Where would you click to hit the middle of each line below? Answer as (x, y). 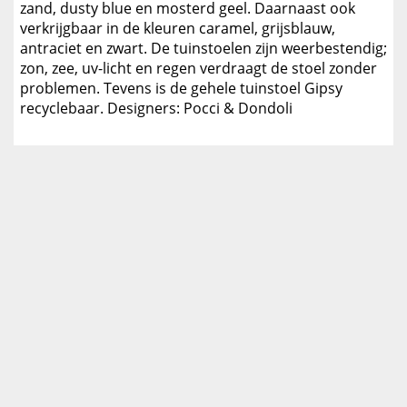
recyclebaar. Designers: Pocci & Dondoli (156, 109)
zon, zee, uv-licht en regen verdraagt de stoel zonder (199, 69)
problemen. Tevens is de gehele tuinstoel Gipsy (181, 89)
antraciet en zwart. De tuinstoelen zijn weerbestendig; (203, 49)
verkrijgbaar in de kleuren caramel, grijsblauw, (178, 29)
